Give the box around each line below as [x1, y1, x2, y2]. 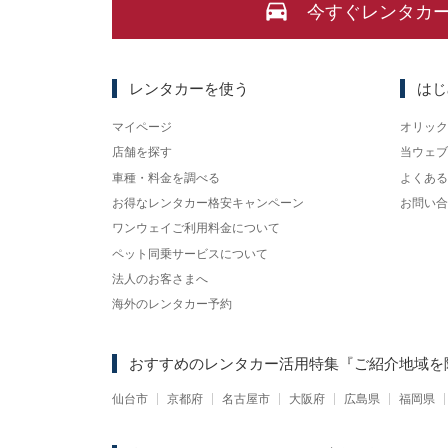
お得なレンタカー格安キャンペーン [112, 195, 304, 210]
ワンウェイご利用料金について [112, 221, 280, 236]
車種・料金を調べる [112, 170, 220, 185]
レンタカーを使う [129, 79, 249, 97]
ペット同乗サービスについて [112, 246, 268, 261]
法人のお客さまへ [112, 271, 208, 286]
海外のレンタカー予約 [112, 297, 232, 312]
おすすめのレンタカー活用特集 [129, 355, 339, 373]
